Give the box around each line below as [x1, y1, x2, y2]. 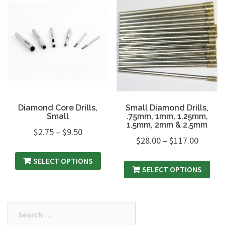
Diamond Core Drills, [18, 102, 98, 113]
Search [7, 203, 32, 213]
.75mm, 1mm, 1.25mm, [126, 111, 208, 121]
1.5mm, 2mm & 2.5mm [127, 120, 208, 130]
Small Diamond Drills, [126, 102, 209, 113]
